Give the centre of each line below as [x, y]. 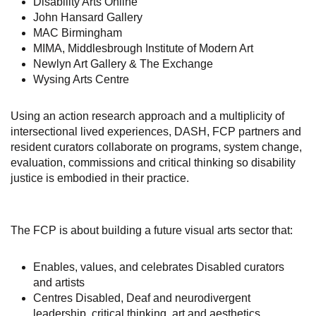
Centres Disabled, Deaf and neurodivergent [142, 298]
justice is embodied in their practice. [101, 178]
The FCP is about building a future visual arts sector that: [153, 230]
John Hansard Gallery [89, 17]
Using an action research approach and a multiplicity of [147, 116]
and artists [62, 282]
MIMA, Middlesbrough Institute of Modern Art [145, 48]
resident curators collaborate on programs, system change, [156, 147]
